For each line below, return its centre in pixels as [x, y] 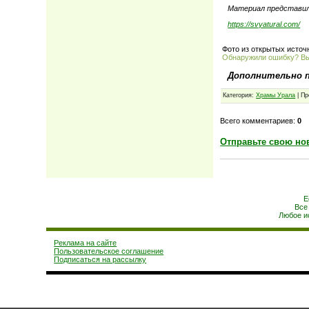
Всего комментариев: [259, 120]
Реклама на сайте [86, 243]
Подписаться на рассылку [100, 259]
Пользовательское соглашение [109, 251]
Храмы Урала [276, 96]
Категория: [240, 96]
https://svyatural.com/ [264, 24]
